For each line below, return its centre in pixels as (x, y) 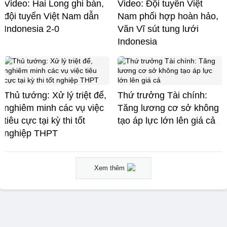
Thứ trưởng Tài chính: (162, 95)
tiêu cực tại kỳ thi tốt (45, 120)
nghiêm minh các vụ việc (54, 108)
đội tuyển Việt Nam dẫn (51, 16)
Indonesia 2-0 (32, 29)
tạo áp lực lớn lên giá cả (166, 120)
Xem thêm (109, 168)
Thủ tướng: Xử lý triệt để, (55, 95)
